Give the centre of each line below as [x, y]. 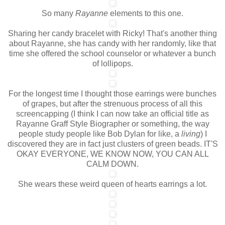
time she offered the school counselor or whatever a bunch [113, 53]
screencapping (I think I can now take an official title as [113, 114]
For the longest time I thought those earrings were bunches [113, 93]
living [191, 134]
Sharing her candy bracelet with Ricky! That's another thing [113, 33]
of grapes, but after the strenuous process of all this [113, 103]
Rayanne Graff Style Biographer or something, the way [113, 124]
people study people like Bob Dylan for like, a [100, 134]
